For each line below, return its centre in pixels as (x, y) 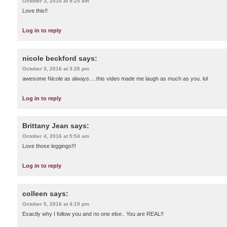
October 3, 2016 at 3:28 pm (56, 68)
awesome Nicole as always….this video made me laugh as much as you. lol (115, 78)
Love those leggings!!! (49, 146)
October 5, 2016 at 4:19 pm (56, 204)
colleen (35, 193)
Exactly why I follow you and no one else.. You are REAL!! (93, 214)
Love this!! (35, 11)
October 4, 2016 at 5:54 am (56, 136)
